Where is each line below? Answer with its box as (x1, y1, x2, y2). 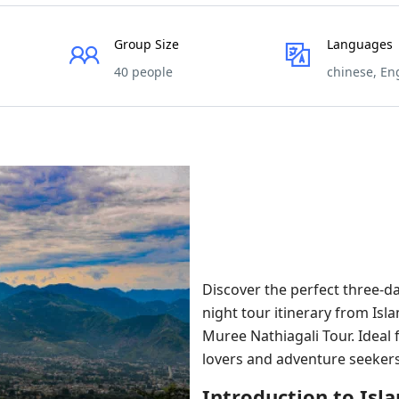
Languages (326, 36, 393, 53)
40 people (113, 63, 173, 80)
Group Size (113, 36, 179, 53)
